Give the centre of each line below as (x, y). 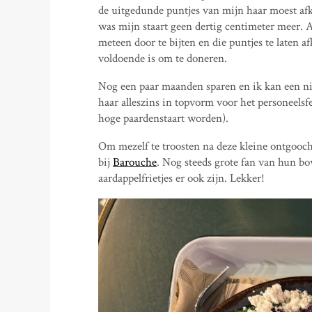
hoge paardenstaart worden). (164, 118)
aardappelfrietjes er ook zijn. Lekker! (182, 178)
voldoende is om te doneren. (163, 58)
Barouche (135, 162)
